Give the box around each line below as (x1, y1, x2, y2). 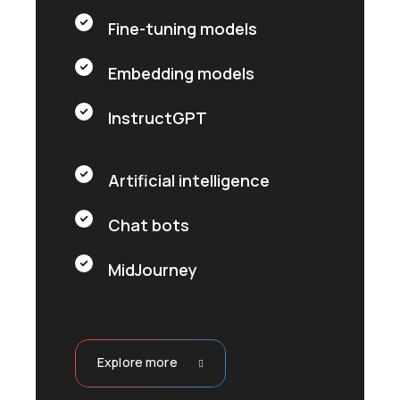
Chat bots (108, 213, 190, 236)
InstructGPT (108, 106, 208, 129)
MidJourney (108, 258, 198, 280)
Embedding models (108, 62, 255, 84)
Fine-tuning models (108, 17, 258, 39)
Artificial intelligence (108, 169, 271, 191)
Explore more (97, 353, 178, 371)
